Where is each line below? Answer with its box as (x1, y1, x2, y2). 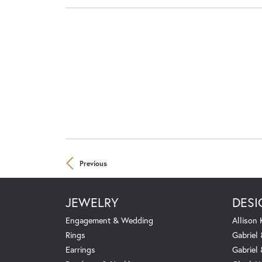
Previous (80, 158, 107, 168)
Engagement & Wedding (65, 214, 153, 226)
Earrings (65, 243, 95, 255)
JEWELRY (65, 194, 119, 211)
